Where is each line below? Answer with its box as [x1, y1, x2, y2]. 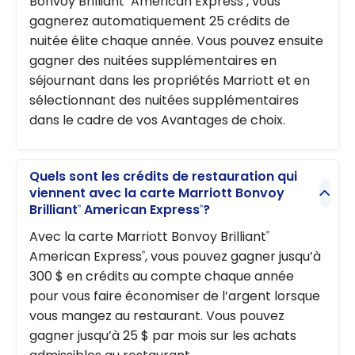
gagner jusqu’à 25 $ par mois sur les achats [29, 326, 296, 345]
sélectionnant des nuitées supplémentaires [29, 90, 299, 109]
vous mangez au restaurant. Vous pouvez [29, 306, 284, 325]
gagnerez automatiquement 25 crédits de [29, 11, 290, 30]
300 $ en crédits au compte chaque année [29, 266, 294, 285]
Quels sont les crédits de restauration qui [29, 167, 297, 186]
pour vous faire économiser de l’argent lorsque [29, 286, 320, 305]
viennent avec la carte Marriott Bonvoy [29, 184, 284, 203]
